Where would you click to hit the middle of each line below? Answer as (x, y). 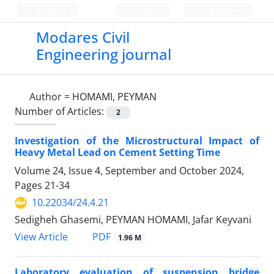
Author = (51, 97)
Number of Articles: (61, 111)
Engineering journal (103, 54)
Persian (50, 11)
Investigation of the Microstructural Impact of (137, 141)
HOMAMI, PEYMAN (114, 97)
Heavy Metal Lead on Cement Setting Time (117, 153)
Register (224, 11)
